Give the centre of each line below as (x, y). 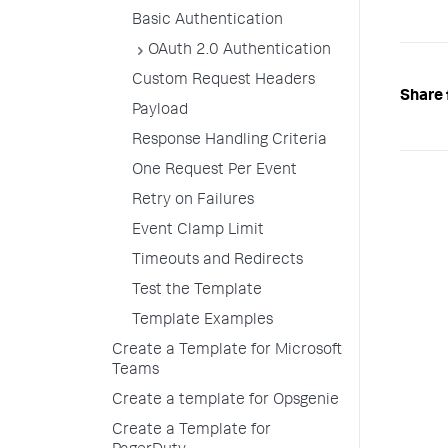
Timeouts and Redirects (217, 261)
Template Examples (202, 321)
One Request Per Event (214, 171)
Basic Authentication (207, 21)
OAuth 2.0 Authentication (239, 51)
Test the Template (197, 291)
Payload (160, 111)
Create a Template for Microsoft (227, 351)
